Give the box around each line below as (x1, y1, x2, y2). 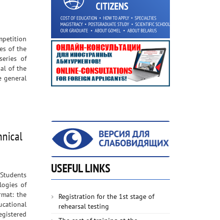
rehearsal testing (58, 201, 109, 211)
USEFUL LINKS (51, 160, 110, 176)
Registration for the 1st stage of (58, 192, 154, 201)
